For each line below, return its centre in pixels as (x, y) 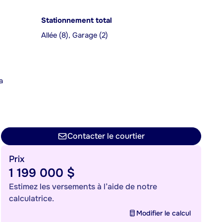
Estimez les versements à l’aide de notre (83, 187)
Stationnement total (77, 21)
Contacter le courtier (106, 136)
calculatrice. (31, 198)
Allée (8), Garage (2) (75, 35)
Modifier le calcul (164, 213)
